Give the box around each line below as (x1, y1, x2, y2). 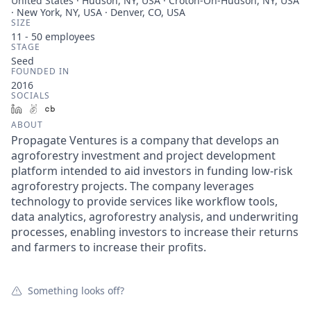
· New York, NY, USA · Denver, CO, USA (11, 6, 185, 19)
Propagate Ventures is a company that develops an (11, 133, 279, 148)
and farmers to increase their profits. (11, 239, 206, 255)
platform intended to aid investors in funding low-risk (11, 163, 293, 178)
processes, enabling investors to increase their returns (11, 224, 299, 239)
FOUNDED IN (11, 65, 69, 77)
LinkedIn (27, 102, 67, 115)
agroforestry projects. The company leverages (11, 178, 254, 194)
